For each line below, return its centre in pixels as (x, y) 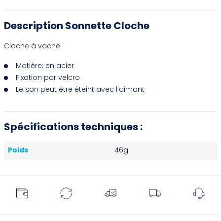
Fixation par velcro (48, 77)
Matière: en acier (45, 65)
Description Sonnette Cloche (77, 25)
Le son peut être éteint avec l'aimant (80, 89)
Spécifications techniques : (73, 127)
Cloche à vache (32, 46)
